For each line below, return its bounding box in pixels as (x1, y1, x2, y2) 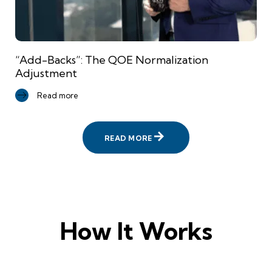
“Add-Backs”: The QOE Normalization (15, 53, 208, 67)
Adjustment (15, 66, 77, 81)
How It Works (59, 216, 212, 246)
